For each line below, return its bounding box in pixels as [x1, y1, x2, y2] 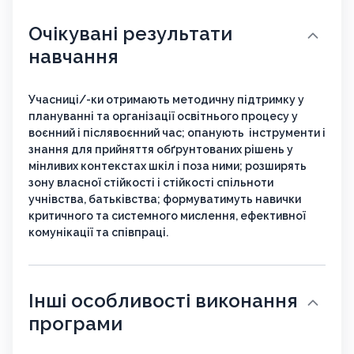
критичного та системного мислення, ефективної [28, 209, 306, 223]
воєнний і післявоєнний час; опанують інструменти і [28, 126, 326, 140]
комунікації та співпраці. [28, 226, 168, 239]
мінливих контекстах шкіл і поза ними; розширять [28, 160, 307, 173]
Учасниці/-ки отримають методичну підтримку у [28, 93, 304, 107]
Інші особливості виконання [28, 289, 298, 313]
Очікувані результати [28, 22, 232, 46]
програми [28, 312, 122, 336]
